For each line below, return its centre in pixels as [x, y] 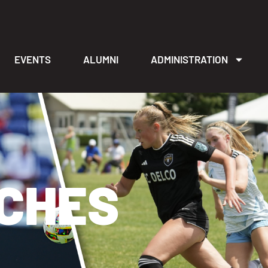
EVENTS [33, 59]
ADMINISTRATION [189, 59]
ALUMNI [101, 59]
